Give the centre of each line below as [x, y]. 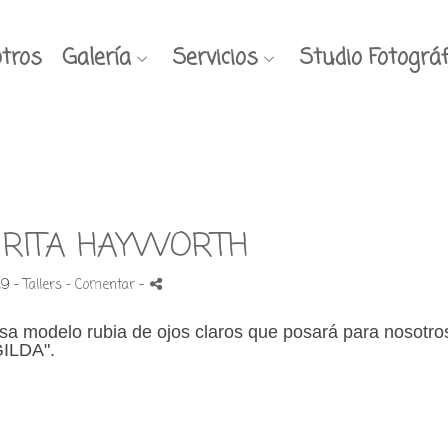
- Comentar [102, 285]
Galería [96, 57]
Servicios [215, 57]
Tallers [42, 285]
